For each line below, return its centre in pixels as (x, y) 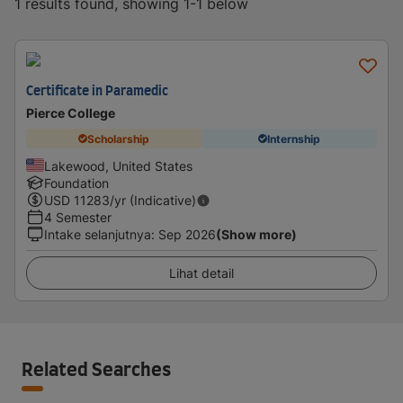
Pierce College (71, 113)
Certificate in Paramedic (97, 92)
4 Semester (78, 217)
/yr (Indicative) (153, 200)
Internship (294, 139)
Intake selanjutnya (98, 234)
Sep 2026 (187, 234)
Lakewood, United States (118, 166)
